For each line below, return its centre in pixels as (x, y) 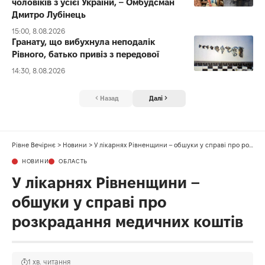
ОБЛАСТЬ (73, 161)
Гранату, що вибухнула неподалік (83, 42)
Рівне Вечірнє (34, 145)
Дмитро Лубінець (49, 15)
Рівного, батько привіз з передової (85, 54)
